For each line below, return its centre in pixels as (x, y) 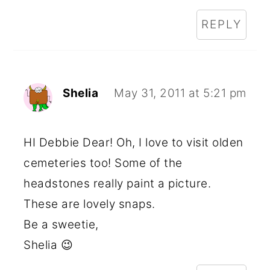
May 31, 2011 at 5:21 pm (180, 93)
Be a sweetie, (61, 224)
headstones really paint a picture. (118, 183)
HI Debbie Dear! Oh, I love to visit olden (133, 142)
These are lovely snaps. (89, 204)
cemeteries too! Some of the (103, 163)
